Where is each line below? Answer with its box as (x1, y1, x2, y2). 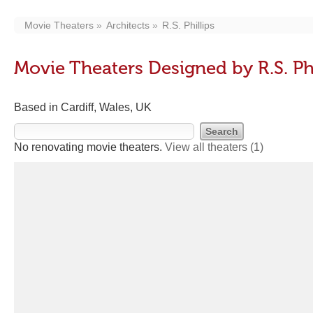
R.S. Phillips (162, 20, 214, 31)
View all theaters (165, 141, 250, 153)
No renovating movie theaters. (14, 141, 165, 153)
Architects (106, 20, 150, 31)
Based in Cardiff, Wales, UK (14, 101, 152, 113)
